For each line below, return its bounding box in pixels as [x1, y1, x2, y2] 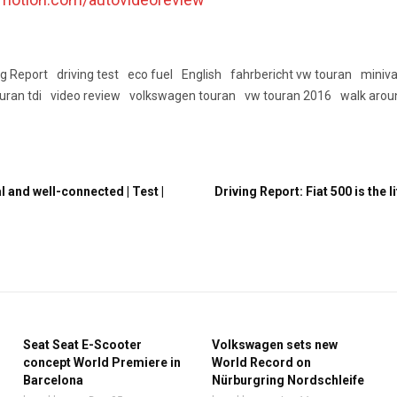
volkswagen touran [129, 89, 237, 103]
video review [51, 89, 121, 103]
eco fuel [128, 67, 174, 82]
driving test [57, 67, 120, 82]
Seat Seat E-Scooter [22, 338, 142, 352]
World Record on [211, 355, 311, 370]
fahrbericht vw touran [230, 67, 353, 82]
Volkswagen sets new [211, 338, 338, 352]
